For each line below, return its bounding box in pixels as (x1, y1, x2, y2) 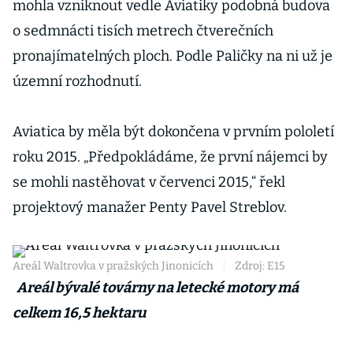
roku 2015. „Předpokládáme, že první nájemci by (13, 148, 328, 165)
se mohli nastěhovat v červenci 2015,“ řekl (13, 173, 285, 191)
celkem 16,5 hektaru (13, 304, 146, 321)
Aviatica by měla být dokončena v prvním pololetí (13, 123, 334, 140)
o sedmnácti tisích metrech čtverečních (13, 22, 273, 39)
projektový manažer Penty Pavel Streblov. (13, 199, 287, 216)
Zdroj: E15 (235, 259, 284, 273)
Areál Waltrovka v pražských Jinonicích (13, 259, 214, 273)
